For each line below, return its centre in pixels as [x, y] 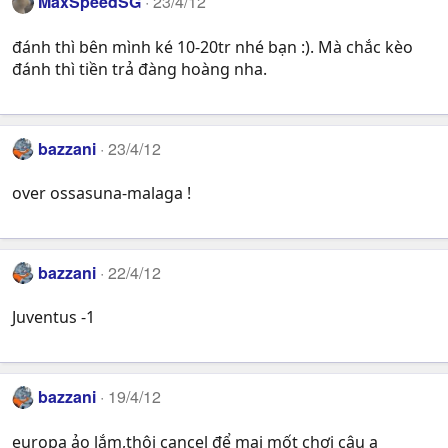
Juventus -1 [53, 317]
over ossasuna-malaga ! [101, 192]
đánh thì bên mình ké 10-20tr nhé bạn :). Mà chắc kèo [212, 46]
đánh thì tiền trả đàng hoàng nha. [139, 68]
